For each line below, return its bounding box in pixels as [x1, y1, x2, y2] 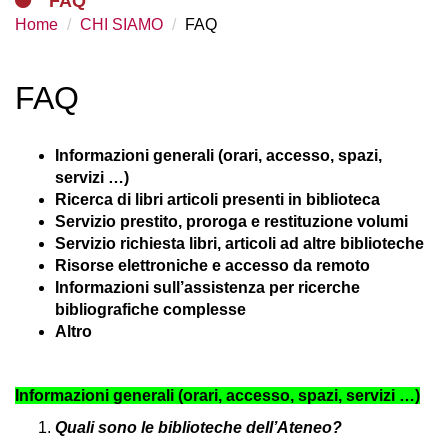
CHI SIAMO [80, 16, 163, 33]
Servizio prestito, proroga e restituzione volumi [55, 213, 408, 230]
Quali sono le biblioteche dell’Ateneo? [55, 419, 346, 436]
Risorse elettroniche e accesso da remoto [55, 257, 370, 274]
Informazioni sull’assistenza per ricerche [55, 279, 360, 296]
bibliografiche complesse [55, 301, 246, 318]
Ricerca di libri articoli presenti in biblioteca [55, 191, 380, 208]
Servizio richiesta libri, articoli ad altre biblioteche [55, 235, 424, 252]
